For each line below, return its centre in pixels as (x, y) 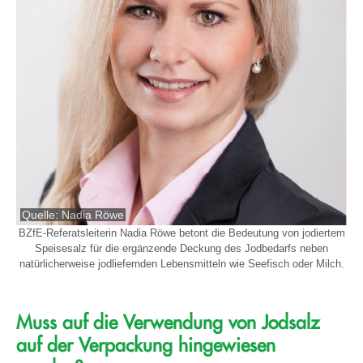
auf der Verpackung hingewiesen (146, 345)
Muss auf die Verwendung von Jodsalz (168, 322)
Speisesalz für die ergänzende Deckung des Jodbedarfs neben (181, 248)
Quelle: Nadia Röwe (73, 214)
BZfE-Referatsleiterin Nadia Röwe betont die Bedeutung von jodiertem (181, 233)
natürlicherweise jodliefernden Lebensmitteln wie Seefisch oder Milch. (181, 263)
